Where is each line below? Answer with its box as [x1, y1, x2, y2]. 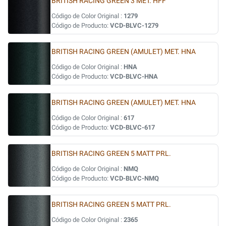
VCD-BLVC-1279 [110, 22, 158, 29]
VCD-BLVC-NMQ [110, 175, 159, 182]
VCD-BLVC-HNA [110, 73, 158, 80]
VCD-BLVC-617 [110, 124, 155, 131]
